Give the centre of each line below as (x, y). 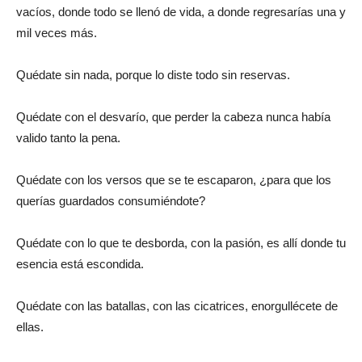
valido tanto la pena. (68, 138)
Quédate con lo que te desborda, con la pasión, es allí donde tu (181, 243)
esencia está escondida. (80, 264)
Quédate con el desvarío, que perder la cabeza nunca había (173, 117)
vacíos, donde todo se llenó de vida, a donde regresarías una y (181, 12)
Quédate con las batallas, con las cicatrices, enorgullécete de (177, 306)
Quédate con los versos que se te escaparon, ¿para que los (174, 180)
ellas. (30, 327)
